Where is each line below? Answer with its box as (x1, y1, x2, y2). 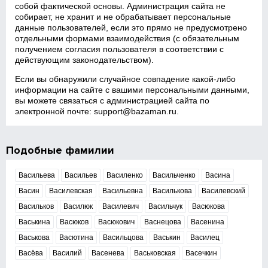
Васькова (19, 233, 50, 242)
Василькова (153, 187, 193, 195)
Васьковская (134, 249, 176, 257)
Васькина (19, 218, 51, 226)
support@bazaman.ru (94, 106, 177, 116)
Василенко (106, 171, 144, 179)
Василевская (49, 187, 93, 195)
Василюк (63, 202, 93, 211)
